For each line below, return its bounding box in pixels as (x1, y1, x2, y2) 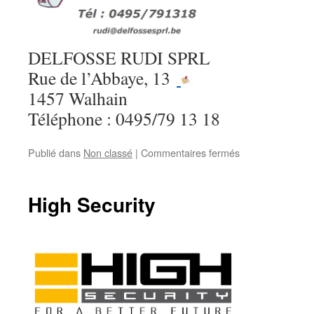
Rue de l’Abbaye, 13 (28, 65, 177, 90)
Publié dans (28, 144, 81, 160)
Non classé (83, 144, 132, 160)
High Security (28, 189, 156, 219)
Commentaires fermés (141, 144, 240, 160)
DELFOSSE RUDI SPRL (28, 45, 210, 69)
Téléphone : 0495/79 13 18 (28, 106, 220, 130)
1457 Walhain (28, 86, 128, 110)
